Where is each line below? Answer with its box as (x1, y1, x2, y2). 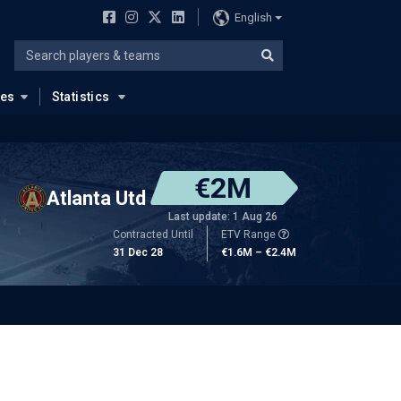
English (234, 10, 272, 24)
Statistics (51, 90, 110, 104)
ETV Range (221, 228, 278, 241)
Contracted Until (113, 228, 193, 241)
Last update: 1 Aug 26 (168, 210, 277, 223)
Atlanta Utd (47, 186, 146, 209)
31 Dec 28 (113, 246, 163, 259)
